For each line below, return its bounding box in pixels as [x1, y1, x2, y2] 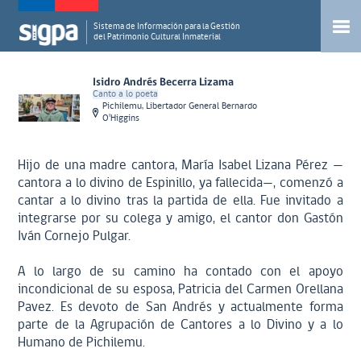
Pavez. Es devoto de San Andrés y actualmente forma [18, 301, 343, 314]
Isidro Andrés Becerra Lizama [93, 77, 234, 89]
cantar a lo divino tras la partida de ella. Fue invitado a [18, 194, 343, 208]
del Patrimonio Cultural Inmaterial [93, 33, 222, 42]
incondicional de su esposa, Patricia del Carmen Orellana [18, 283, 343, 297]
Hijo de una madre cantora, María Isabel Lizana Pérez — [18, 159, 343, 172]
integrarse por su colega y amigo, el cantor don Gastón [18, 212, 343, 226]
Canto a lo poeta [93, 89, 159, 99]
